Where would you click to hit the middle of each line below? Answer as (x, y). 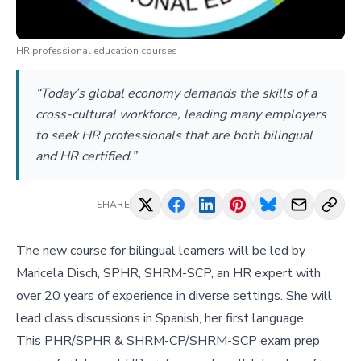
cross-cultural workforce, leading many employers (181, 114)
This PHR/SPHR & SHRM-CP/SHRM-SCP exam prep (168, 341)
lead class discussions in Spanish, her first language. (161, 318)
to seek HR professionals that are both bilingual (174, 135)
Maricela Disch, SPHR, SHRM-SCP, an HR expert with (168, 273)
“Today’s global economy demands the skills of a (176, 93)
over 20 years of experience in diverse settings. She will (174, 296)
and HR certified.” (86, 156)
